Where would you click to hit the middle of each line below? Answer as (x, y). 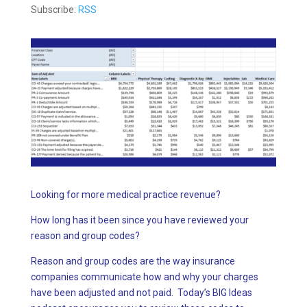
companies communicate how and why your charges (144, 277)
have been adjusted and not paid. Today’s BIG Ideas (141, 293)
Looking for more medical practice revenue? (125, 195)
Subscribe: (54, 10)
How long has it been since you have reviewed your (139, 220)
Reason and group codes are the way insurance (133, 261)
